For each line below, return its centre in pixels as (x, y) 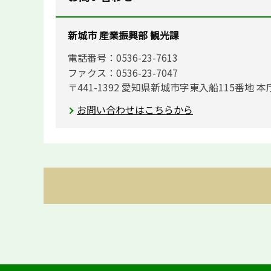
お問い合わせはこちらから (135, 110)
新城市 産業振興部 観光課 (123, 35)
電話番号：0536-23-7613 (123, 58)
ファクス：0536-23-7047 (123, 72)
